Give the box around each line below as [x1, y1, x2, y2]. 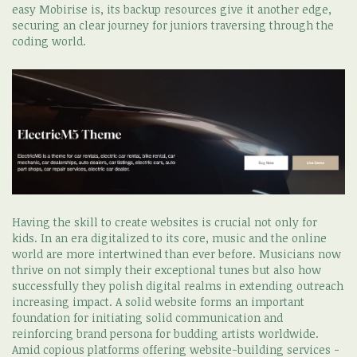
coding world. [12, 33, 86, 49]
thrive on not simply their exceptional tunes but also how [12, 262, 321, 278]
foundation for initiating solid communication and [12, 310, 283, 326]
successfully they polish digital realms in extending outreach [12, 278, 343, 294]
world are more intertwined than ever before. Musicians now [12, 246, 341, 262]
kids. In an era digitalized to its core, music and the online [12, 230, 327, 246]
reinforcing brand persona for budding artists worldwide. [12, 326, 319, 342]
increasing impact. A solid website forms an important [12, 294, 304, 310]
